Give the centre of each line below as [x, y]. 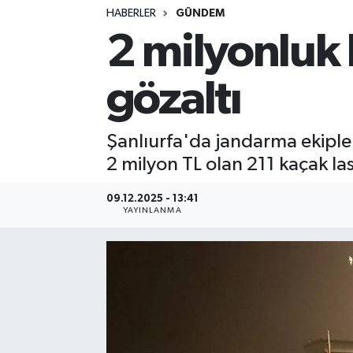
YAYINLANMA [152, 211]
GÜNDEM [200, 13]
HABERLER [131, 13]
